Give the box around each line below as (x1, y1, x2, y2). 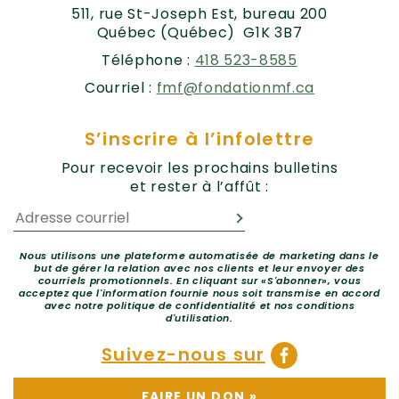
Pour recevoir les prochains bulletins (61, 158, 338, 179)
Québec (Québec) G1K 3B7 (96, 22, 303, 44)
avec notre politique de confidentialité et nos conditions (44, 298, 355, 313)
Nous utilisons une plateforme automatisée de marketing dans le (20, 248, 379, 264)
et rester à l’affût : (130, 176, 269, 198)
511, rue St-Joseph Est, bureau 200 (71, 4, 328, 25)
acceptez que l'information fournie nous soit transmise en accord (19, 286, 380, 301)
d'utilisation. (166, 311, 233, 326)
